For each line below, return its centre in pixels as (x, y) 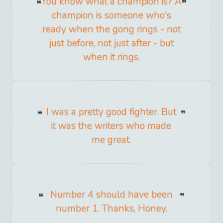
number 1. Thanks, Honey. (111, 208)
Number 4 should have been (111, 194)
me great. (111, 140)
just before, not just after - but (111, 43)
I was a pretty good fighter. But (111, 112)
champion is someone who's (111, 15)
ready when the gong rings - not (111, 29)
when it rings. (111, 57)
